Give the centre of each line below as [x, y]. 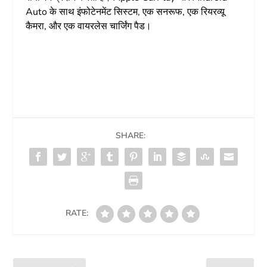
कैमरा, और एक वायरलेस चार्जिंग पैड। [88, 26]
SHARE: [131, 135]
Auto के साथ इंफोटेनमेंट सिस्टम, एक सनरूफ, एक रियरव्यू [125, 12]
